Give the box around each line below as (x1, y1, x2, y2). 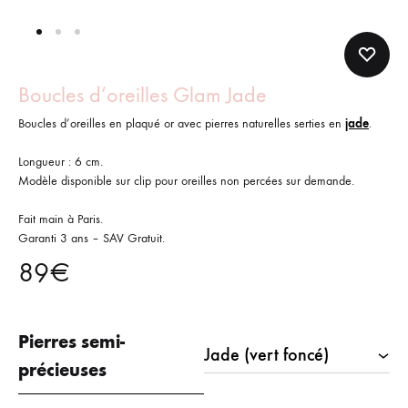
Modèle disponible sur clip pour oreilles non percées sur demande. (18, 173, 354, 189)
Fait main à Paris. (18, 211, 103, 227)
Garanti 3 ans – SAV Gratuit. (18, 230, 165, 246)
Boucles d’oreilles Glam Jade (18, 82, 267, 107)
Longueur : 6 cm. (18, 154, 103, 169)
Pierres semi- (18, 331, 125, 352)
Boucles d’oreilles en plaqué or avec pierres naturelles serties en (18, 116, 345, 131)
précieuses (18, 359, 107, 381)
